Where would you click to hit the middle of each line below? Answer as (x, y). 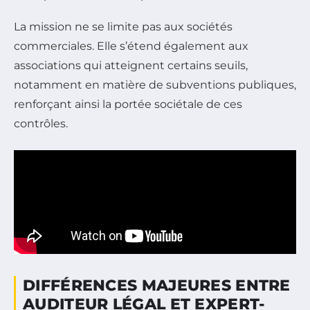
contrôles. (41, 124)
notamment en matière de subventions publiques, (155, 85)
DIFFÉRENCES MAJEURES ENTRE (157, 286)
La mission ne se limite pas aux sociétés (123, 27)
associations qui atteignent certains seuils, (131, 66)
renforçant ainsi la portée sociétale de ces (128, 104)
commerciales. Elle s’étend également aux (131, 46)
